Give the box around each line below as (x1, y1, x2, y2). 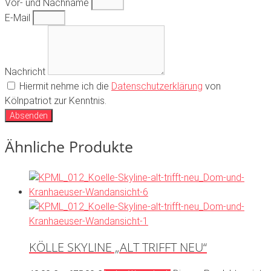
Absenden (10, 111, 48, 121)
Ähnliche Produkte (5, 135, 133, 157)
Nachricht (5, 66, 48, 78)
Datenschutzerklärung (111, 80, 203, 93)
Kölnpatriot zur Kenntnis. (5, 95, 106, 107)
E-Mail (5, 12, 33, 24)
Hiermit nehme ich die (19, 80, 111, 93)
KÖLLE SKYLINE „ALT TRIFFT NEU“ (29, 239, 207, 256)
